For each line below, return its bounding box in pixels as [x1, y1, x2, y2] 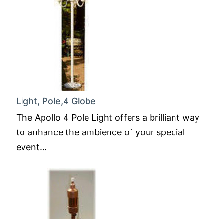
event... [16, 142, 47, 152]
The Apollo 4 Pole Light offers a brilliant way [16, 112, 199, 123]
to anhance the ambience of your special [16, 127, 185, 137]
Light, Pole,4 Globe [16, 96, 96, 106]
